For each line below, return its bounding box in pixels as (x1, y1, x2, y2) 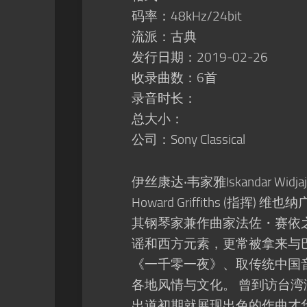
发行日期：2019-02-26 (132, 49, 268, 65)
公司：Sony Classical (132, 132, 245, 147)
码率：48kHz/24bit (132, 8, 242, 24)
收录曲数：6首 (132, 70, 217, 86)
